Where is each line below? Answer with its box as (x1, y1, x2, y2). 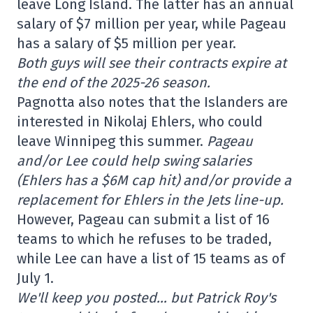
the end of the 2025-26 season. (17, 74, 210, 91)
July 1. (17, 270, 54, 286)
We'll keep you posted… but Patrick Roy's (17, 289, 276, 306)
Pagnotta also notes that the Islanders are (17, 94, 288, 110)
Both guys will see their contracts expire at (17, 54, 286, 71)
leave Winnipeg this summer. (17, 133, 207, 150)
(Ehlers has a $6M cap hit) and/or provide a (17, 172, 291, 189)
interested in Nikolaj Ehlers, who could (17, 113, 263, 130)
